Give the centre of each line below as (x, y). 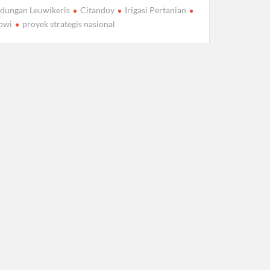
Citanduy (98, 10)
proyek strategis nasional (69, 24)
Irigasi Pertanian (156, 10)
